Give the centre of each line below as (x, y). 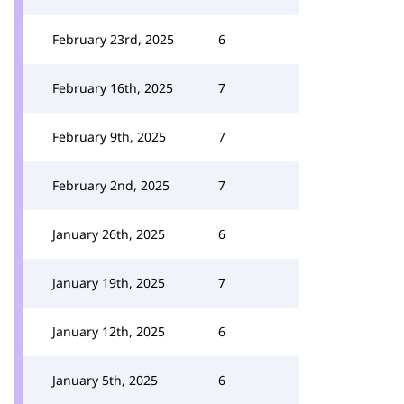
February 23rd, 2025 (113, 39)
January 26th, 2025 (109, 234)
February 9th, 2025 (109, 137)
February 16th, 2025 (113, 88)
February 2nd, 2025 (111, 185)
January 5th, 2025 (105, 380)
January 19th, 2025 (109, 283)
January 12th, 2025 (109, 331)
